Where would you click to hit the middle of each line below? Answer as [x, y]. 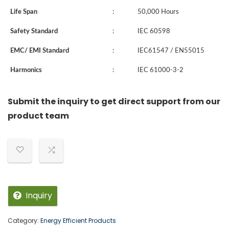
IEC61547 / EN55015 [171, 51]
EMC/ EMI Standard [40, 51]
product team [38, 116]
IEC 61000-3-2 [161, 70]
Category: [24, 220]
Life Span [24, 12]
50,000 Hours [158, 12]
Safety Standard [34, 31]
